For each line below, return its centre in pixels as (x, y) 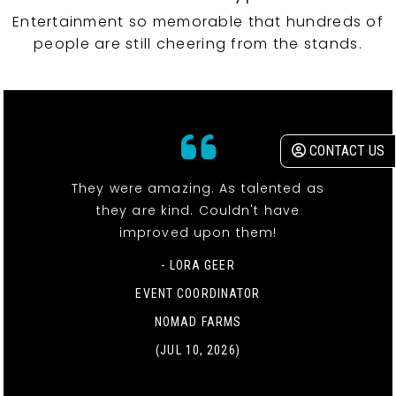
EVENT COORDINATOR (198, 294)
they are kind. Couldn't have (198, 211)
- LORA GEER (198, 266)
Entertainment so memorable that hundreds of (198, 22)
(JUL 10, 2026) (198, 350)
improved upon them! (198, 233)
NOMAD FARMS (198, 322)
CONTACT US (345, 151)
